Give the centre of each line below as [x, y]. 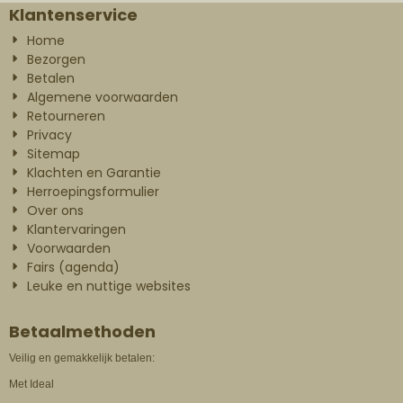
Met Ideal [31, 384]
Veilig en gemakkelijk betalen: [82, 358]
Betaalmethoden [82, 331]
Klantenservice [73, 14]
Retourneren [67, 116]
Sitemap [54, 153]
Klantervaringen [77, 229]
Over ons [56, 210]
